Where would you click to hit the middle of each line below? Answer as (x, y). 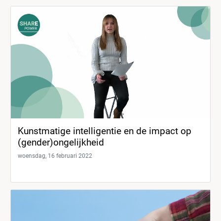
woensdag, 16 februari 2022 (55, 156)
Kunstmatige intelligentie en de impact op (105, 131)
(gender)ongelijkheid (61, 143)
